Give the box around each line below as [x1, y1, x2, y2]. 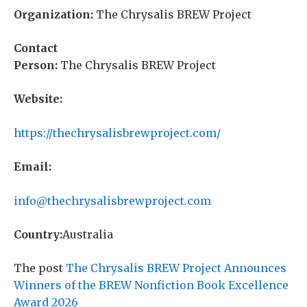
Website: [14, 92, 62, 106]
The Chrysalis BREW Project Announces [66, 261, 286, 275]
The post [14, 261, 66, 275]
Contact [14, 41, 58, 56]
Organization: [14, 8, 93, 22]
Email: [14, 160, 51, 174]
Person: [14, 58, 58, 73]
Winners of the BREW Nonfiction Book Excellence [14, 278, 288, 293]
